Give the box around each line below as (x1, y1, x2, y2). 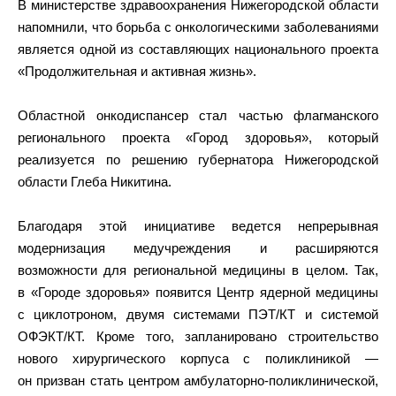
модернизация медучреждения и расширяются (18, 240, 378, 255)
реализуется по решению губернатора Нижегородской (18, 152, 378, 167)
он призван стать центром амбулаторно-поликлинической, (18, 373, 378, 388)
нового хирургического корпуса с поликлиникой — (18, 351, 378, 366)
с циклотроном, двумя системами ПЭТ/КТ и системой (18, 307, 378, 322)
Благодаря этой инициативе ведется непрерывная (18, 218, 378, 233)
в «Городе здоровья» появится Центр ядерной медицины (18, 285, 378, 300)
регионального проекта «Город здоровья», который (18, 130, 378, 145)
